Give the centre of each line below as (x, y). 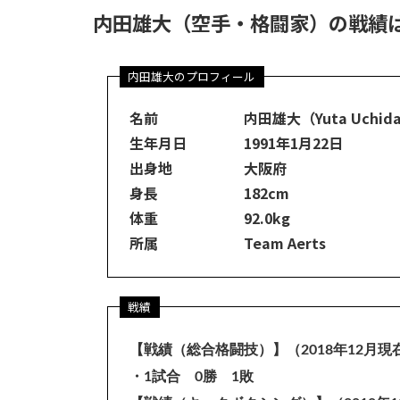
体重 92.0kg (210, 218)
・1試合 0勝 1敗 (192, 377)
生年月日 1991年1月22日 (236, 143)
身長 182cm (209, 193)
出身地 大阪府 (208, 168)
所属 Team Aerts (228, 243)
